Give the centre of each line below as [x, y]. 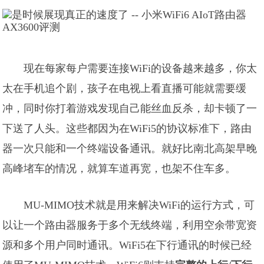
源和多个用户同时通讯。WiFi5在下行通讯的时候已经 [127, 245]
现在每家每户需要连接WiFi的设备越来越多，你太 [141, 68]
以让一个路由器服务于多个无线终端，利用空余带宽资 [130, 225]
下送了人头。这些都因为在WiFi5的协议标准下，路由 [127, 128]
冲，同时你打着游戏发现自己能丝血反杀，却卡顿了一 [130, 108]
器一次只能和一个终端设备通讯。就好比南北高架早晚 [130, 148]
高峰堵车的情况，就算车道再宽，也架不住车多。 [119, 169]
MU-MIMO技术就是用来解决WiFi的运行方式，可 [139, 205]
